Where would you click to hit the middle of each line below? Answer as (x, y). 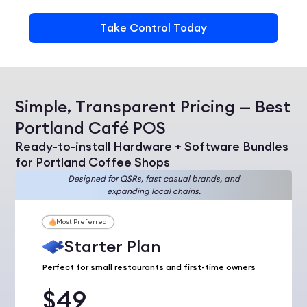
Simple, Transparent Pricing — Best (153, 107)
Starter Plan (113, 247)
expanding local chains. (153, 191)
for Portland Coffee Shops (93, 162)
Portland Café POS (91, 128)
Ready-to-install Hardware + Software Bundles (152, 147)
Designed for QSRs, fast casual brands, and (153, 179)
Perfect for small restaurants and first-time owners (149, 267)
